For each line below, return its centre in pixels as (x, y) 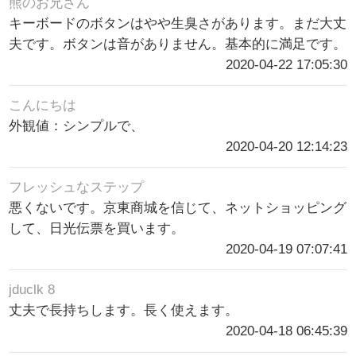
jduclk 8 (32, 290)
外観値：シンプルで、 (77, 126)
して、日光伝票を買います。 (97, 229)
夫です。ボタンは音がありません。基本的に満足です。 (178, 44)
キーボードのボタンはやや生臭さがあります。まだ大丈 (178, 24)
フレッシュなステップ (77, 188)
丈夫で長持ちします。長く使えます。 (124, 311)
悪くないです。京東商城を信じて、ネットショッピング (178, 208)
